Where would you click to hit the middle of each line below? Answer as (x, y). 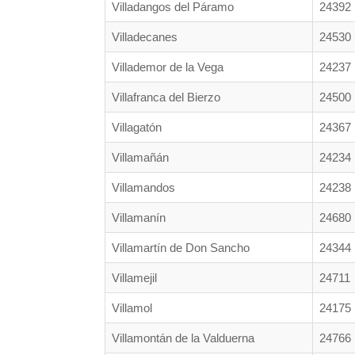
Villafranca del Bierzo (166, 97)
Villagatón (137, 127)
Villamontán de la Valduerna (183, 338)
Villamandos (143, 187)
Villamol (132, 307)
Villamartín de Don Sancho (181, 247)
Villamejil (134, 277)
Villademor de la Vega (168, 67)
